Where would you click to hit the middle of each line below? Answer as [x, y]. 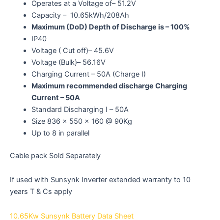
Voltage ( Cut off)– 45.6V [72, 50]
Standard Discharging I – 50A [80, 109]
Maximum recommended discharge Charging [109, 86]
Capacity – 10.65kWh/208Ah [80, 15]
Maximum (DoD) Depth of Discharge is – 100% [110, 27]
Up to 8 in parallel [60, 133]
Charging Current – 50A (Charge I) [88, 74]
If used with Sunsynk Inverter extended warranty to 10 [100, 180]
